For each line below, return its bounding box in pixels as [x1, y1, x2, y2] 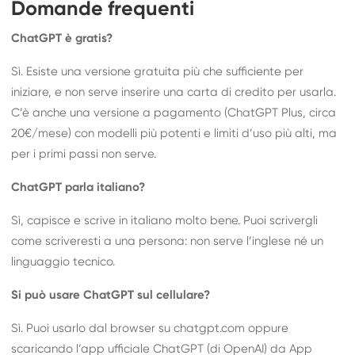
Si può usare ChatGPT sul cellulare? [11, 288, 211, 301]
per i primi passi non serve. [11, 147, 157, 160]
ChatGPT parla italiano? [11, 181, 146, 193]
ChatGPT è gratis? [11, 32, 113, 44]
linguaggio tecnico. [11, 255, 116, 268]
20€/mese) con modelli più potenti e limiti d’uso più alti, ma [11, 127, 338, 139]
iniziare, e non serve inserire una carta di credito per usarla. [11, 86, 337, 98]
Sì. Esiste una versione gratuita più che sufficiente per [11, 65, 304, 78]
